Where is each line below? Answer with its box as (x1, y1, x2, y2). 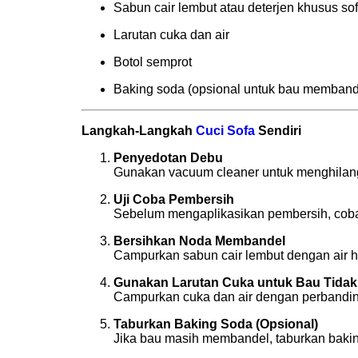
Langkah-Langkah (82, 123, 196, 137)
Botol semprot (113, 54, 192, 69)
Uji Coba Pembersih (113, 192, 234, 206)
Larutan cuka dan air (113, 27, 229, 42)
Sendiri (255, 123, 301, 137)
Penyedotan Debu (113, 150, 223, 165)
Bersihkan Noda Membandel (113, 233, 285, 248)
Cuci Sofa (196, 123, 255, 137)
